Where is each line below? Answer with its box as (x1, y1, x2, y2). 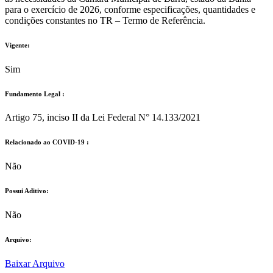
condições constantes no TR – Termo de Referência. (5, 15, 205, 26)
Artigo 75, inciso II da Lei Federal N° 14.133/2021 (5, 112, 200, 123)
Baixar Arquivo (5, 258, 65, 269)
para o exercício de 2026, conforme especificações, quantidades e (5, 4, 255, 15)
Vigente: (5, 41, 30, 49)
